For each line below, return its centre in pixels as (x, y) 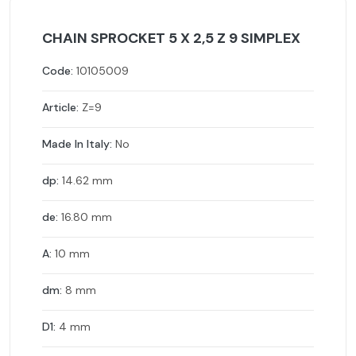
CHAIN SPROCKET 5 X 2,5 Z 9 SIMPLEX (171, 38)
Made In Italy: (77, 144)
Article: (60, 107)
